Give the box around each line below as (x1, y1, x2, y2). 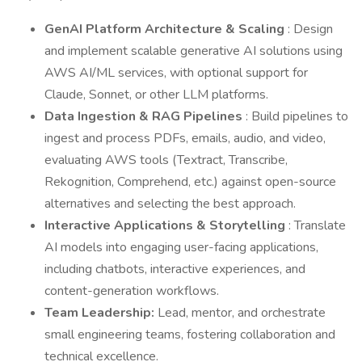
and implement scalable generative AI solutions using (44, 42, 343, 60)
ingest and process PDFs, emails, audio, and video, (44, 129, 326, 147)
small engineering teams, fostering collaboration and (44, 326, 335, 343)
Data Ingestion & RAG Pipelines (44, 107, 246, 125)
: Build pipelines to (246, 107, 348, 125)
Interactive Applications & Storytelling (44, 217, 288, 234)
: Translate (288, 217, 346, 234)
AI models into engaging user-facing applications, (44, 238, 318, 256)
